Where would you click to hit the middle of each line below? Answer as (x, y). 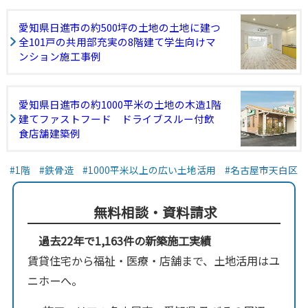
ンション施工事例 (59, 56)
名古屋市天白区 (264, 170)
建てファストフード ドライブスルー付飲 (116, 119)
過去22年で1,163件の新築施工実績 (124, 241)
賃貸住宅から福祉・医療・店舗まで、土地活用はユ (153, 261)
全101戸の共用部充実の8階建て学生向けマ (117, 42)
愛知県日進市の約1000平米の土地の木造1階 (120, 104)
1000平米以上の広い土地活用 (152, 170)
